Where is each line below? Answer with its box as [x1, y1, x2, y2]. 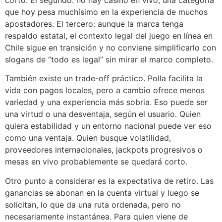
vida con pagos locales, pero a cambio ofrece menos [5, 85, 205, 96]
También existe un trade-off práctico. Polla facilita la [5, 73, 203, 84]
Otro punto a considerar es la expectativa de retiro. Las [5, 175, 214, 186]
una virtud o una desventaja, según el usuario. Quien [5, 109, 201, 119]
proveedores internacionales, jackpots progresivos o [5, 145, 203, 155]
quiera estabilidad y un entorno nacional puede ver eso [5, 121, 212, 131]
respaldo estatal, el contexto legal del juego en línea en [5, 31, 213, 41]
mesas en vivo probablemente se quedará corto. [5, 157, 187, 167]
